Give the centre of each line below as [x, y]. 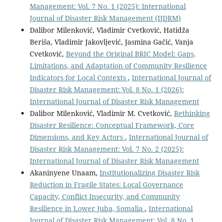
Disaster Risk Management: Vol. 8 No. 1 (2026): [107, 90]
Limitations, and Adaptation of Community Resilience [118, 66]
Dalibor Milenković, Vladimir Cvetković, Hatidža [109, 30]
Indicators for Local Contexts [79, 78]
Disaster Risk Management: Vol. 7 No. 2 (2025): [107, 149]
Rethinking [192, 113]
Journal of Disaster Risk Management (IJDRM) [105, 18]
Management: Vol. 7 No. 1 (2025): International [108, 6]
